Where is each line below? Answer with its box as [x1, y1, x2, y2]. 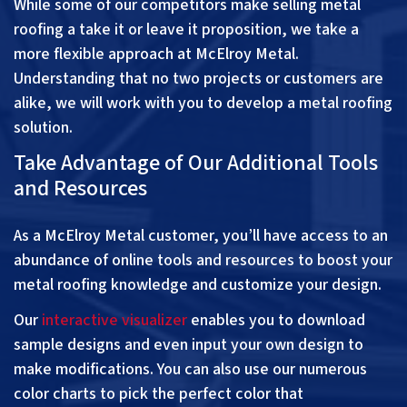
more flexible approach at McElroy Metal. [14, 43, 299, 66]
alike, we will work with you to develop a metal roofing [14, 92, 392, 115]
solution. [14, 116, 76, 140]
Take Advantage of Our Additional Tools [14, 147, 378, 180]
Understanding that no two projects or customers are [14, 67, 383, 91]
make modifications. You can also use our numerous [14, 358, 367, 382]
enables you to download [191, 309, 365, 333]
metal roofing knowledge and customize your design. [14, 273, 382, 297]
